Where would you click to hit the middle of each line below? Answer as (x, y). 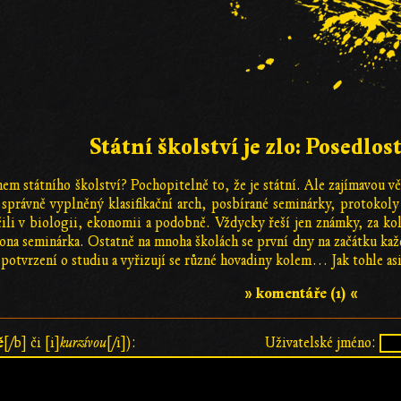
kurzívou (83, 342)
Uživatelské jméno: (320, 342)
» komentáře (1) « (301, 293)
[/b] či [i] (32, 342)
